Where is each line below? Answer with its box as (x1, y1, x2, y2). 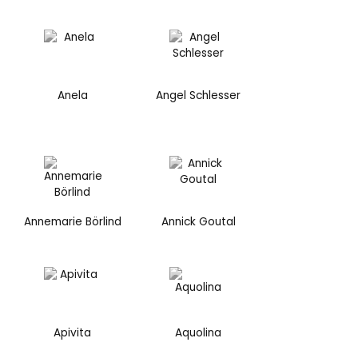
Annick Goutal (161, 214, 236, 230)
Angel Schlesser (156, 87, 241, 103)
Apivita (54, 324, 92, 340)
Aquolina (175, 324, 222, 340)
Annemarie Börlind (23, 214, 121, 230)
